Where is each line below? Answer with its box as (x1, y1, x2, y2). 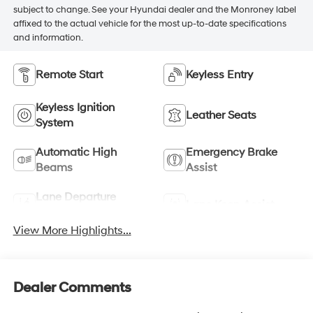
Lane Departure (35, 190, 116, 205)
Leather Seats (186, 108, 256, 123)
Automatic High (35, 145, 117, 160)
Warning (35, 205, 79, 220)
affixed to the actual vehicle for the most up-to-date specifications (13, 17, 286, 29)
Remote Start (35, 68, 103, 82)
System (35, 116, 73, 131)
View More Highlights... (13, 224, 131, 238)
